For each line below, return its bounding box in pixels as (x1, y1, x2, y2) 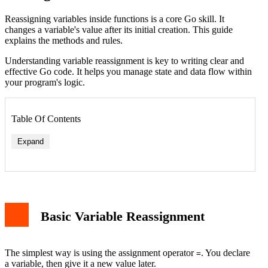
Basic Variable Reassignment (41, 209, 205, 224)
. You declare (201, 248, 250, 258)
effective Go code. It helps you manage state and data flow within (5, 66, 252, 77)
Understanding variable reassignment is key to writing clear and (5, 55, 244, 66)
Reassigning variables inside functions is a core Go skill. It (5, 13, 224, 24)
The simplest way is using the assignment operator (5, 248, 196, 258)
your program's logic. (5, 77, 85, 87)
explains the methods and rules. (5, 35, 123, 45)
